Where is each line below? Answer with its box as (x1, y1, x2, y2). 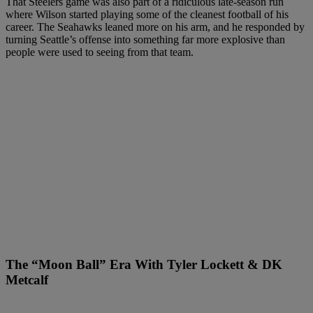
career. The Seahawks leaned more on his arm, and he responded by (6, 20, 305, 33)
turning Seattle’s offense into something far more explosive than (6, 33, 285, 45)
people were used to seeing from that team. (6, 45, 194, 58)
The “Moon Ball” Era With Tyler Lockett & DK (6, 257, 282, 272)
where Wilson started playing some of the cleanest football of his (6, 8, 289, 20)
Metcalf (6, 272, 48, 288)
